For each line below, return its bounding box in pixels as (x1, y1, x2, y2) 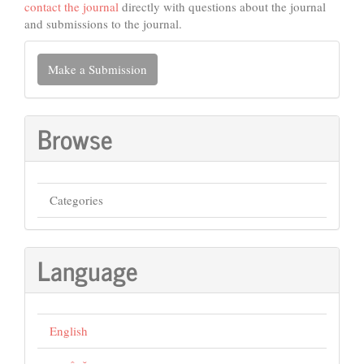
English (50, 323, 88, 339)
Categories (50, 191, 103, 208)
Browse (37, 117, 113, 159)
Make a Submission (48, 61, 147, 77)
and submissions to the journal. (24, 15, 182, 32)
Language (37, 248, 138, 291)
